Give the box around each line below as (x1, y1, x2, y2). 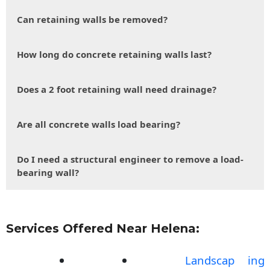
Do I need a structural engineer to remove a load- (17, 153, 243, 166)
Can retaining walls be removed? (17, 13, 168, 26)
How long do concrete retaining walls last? (17, 48, 212, 61)
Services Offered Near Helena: (6, 221, 199, 236)
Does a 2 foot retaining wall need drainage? (17, 83, 216, 96)
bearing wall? (17, 166, 79, 179)
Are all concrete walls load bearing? (17, 118, 180, 131)
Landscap (185, 253, 234, 268)
